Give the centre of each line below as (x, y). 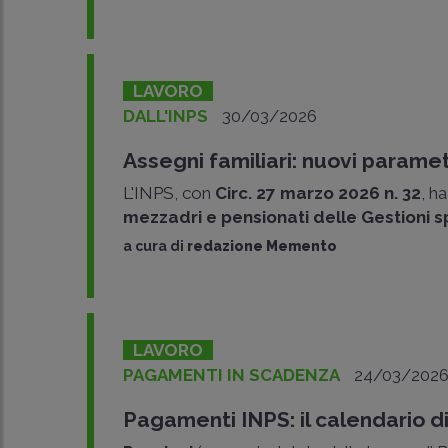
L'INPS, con (169, 193)
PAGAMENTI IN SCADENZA (232, 375)
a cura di (155, 246)
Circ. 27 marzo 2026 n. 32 (318, 193)
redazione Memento (262, 246)
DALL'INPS (166, 116)
